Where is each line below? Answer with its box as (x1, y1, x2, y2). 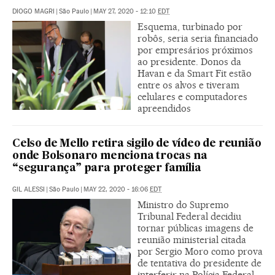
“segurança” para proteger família (12, 163, 201, 174)
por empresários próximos (137, 44, 253, 56)
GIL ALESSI (12, 185, 45, 193)
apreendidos (137, 102, 191, 114)
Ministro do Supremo (137, 198, 229, 211)
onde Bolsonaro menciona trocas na (12, 150, 207, 161)
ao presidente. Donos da (137, 55, 241, 68)
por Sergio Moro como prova (137, 245, 263, 257)
